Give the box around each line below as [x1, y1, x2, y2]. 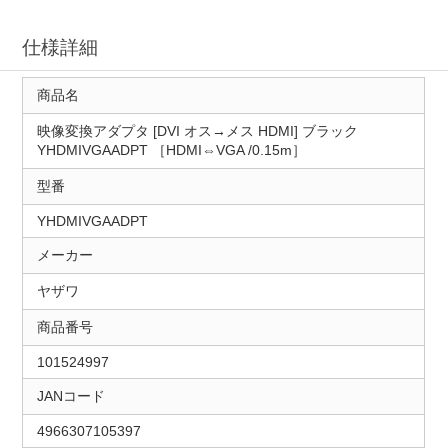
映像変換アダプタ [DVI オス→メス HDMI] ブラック [36, 123, 358, 140]
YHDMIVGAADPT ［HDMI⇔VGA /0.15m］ [36, 142, 306, 159]
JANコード [36, 388, 105, 405]
